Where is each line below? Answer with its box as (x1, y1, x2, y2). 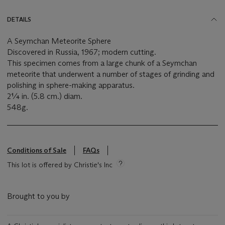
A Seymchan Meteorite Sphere (7, 36, 111, 46)
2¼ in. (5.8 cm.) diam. (7, 91, 82, 101)
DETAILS (7, 16, 31, 24)
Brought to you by (7, 191, 70, 201)
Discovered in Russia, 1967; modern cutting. (7, 47, 156, 57)
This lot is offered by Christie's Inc (7, 160, 113, 170)
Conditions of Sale (7, 146, 66, 155)
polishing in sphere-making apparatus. (7, 80, 137, 90)
